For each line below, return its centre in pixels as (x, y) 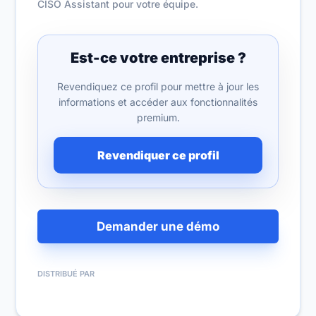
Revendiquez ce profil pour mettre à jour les (158, 86)
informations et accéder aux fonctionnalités (158, 102)
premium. (158, 117)
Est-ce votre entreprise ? (158, 58)
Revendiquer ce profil (158, 155)
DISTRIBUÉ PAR (66, 274)
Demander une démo (158, 226)
